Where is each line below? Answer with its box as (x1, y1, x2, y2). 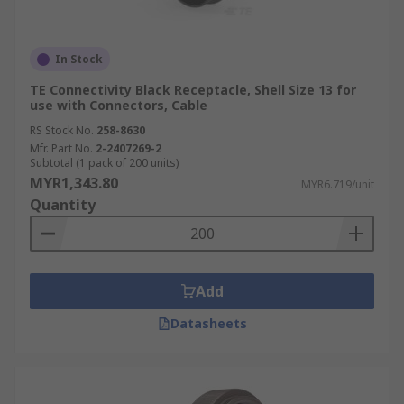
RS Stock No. (30, 123, 94, 138)
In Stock (55, 51, 103, 67)
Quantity (30, 195, 96, 215)
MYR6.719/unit (301, 177, 374, 192)
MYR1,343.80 (30, 173, 118, 193)
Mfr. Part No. (30, 141, 93, 156)
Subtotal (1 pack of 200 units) (30, 155, 179, 170)
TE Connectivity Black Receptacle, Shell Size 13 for (30, 81, 356, 98)
